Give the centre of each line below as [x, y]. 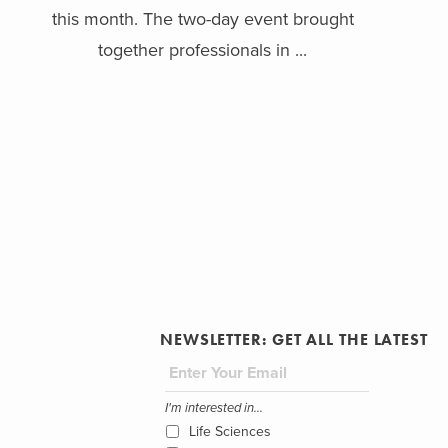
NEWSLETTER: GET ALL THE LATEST [293, 340]
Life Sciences [229, 432]
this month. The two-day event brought [202, 19]
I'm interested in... [213, 408]
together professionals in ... [203, 50]
